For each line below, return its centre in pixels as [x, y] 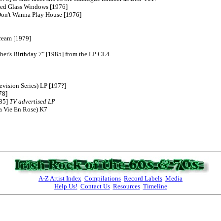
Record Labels [143, 178]
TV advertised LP [32, 101]
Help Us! [66, 186]
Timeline [155, 186]
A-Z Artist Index [60, 178]
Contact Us [95, 186]
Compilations [103, 178]
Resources [126, 186]
